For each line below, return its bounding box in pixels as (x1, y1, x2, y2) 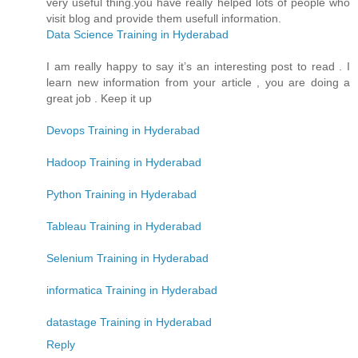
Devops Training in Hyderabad (46, 123, 200, 137)
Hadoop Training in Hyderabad (46, 155, 201, 169)
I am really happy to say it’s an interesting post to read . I (46, 59, 350, 73)
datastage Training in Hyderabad (46, 315, 212, 328)
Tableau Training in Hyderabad (46, 219, 201, 233)
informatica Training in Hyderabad (46, 283, 217, 296)
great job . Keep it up (46, 91, 152, 105)
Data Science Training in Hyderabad (46, 27, 229, 41)
